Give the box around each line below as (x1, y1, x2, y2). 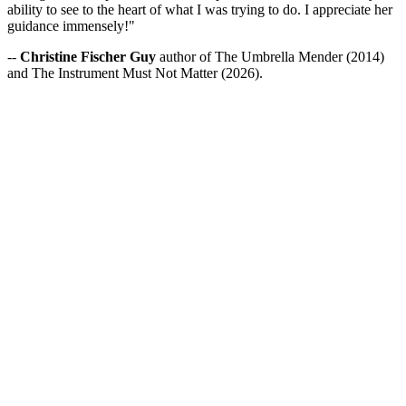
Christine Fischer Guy (20, 48, 156, 64)
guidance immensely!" (7, 17, 135, 34)
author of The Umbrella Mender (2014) (156, 48, 384, 64)
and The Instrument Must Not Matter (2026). (7, 64, 263, 81)
